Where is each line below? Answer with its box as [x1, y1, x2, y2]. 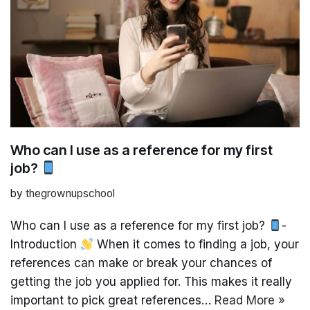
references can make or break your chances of [10, 255, 272, 270]
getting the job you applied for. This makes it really [10, 274, 292, 289]
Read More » [215, 293, 285, 307]
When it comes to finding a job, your [93, 237, 300, 251]
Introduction [10, 237, 80, 251]
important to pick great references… [10, 293, 215, 307]
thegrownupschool [26, 186, 115, 200]
